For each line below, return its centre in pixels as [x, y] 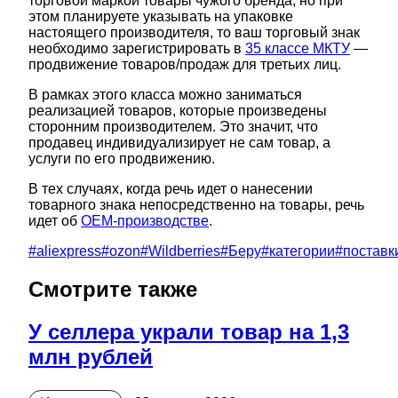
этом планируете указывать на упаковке [161, 16]
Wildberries [184, 251]
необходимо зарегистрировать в [137, 48]
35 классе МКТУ [298, 48]
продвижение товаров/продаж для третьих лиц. [185, 64]
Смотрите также [113, 289]
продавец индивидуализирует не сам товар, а [179, 142]
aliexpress [69, 251]
